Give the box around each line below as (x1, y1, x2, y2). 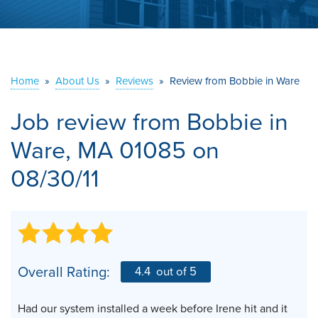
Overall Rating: (18, 261, 110, 283)
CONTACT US (116, 86, 202, 108)
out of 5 (153, 262, 197, 280)
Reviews (116, 72, 153, 89)
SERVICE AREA (21, 33, 115, 55)
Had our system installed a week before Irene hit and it (18, 300, 287, 317)
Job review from (11, 103, 187, 140)
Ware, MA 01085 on (11, 131, 219, 168)
